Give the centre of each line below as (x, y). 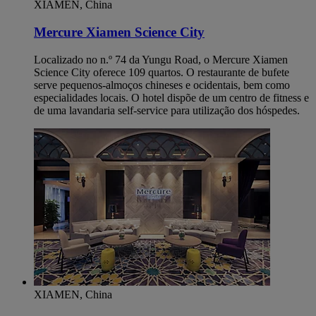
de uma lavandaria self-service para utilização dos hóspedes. (167, 110)
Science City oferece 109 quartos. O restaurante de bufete (162, 72)
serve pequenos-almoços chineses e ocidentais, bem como (162, 85)
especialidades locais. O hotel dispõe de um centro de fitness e (171, 97)
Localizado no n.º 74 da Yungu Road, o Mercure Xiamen (161, 59)
